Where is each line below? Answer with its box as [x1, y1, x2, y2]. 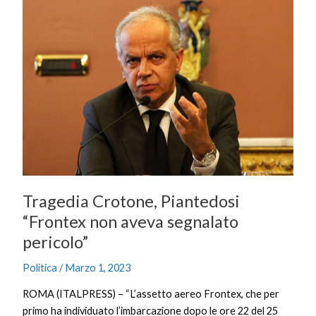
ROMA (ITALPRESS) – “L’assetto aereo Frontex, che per [23, 287, 280, 300]
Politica [23, 262, 58, 274]
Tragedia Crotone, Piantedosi [23, 190, 241, 211]
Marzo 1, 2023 [65, 262, 131, 274]
